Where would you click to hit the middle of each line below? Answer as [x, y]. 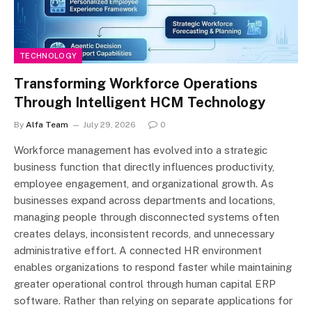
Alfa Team [47, 125]
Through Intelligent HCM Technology [140, 103]
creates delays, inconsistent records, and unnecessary [144, 234]
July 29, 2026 [109, 125]
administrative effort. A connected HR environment [138, 251]
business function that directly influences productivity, [144, 167]
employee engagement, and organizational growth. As [144, 184]
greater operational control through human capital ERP [145, 284]
